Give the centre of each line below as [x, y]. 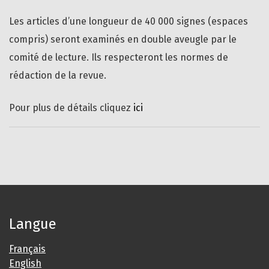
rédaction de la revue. [58, 76]
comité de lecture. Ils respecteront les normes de [119, 58]
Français [27, 249]
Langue [33, 224]
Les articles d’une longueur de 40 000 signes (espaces [128, 22]
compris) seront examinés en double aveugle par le [123, 40]
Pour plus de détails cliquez [71, 108]
